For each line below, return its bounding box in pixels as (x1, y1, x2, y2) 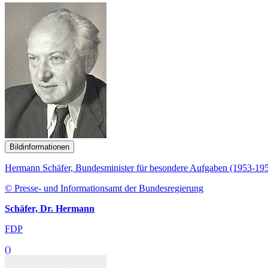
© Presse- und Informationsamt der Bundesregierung (5, 182, 203, 193)
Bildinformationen (10, 142, 69, 151)
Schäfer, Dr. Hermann (5, 203, 95, 214)
